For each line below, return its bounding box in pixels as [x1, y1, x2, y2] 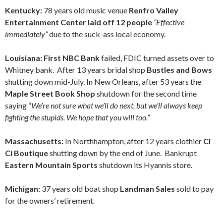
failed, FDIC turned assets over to [101, 53, 214, 62]
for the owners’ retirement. [5, 196, 95, 205]
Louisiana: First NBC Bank [5, 53, 101, 62]
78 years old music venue [44, 5, 127, 15]
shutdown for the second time [95, 89, 197, 98]
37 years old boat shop [42, 184, 118, 193]
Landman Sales [118, 184, 176, 193]
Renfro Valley [127, 5, 178, 15]
